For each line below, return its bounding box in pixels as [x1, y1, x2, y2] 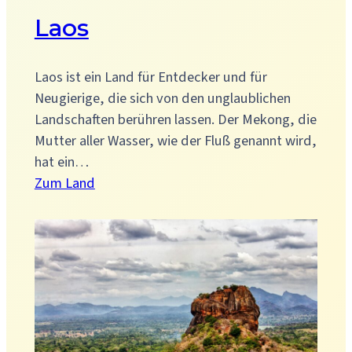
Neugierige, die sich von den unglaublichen [34, 89, 291, 108]
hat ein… [34, 152, 89, 172]
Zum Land [34, 174, 95, 193]
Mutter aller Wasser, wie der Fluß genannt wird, [34, 131, 317, 151]
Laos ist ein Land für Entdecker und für [34, 68, 267, 87]
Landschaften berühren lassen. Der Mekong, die [34, 110, 317, 130]
